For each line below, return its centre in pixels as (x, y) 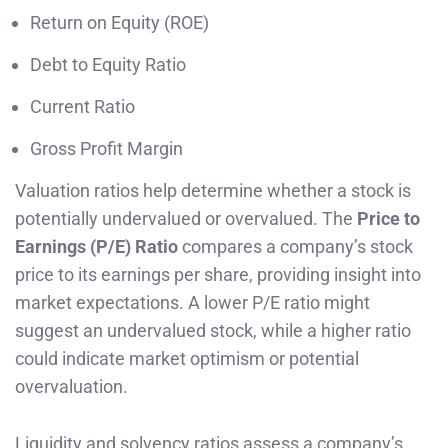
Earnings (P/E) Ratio (96, 247)
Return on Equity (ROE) (119, 23)
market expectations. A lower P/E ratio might (192, 303)
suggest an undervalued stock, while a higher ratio (213, 331)
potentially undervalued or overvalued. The (186, 219)
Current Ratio (82, 107)
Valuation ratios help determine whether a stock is (213, 191)
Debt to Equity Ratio (108, 65)
